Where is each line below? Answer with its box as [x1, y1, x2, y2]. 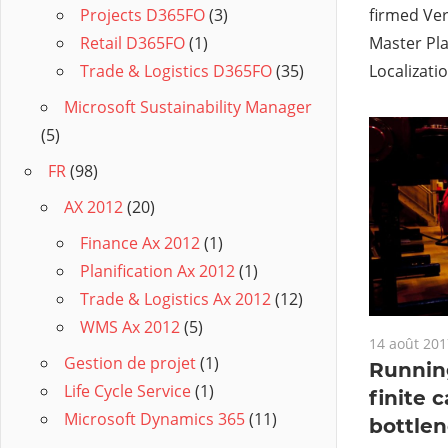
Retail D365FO [80, 32, 185, 55]
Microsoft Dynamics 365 [64, 408, 245, 431]
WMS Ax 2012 [80, 316, 180, 339]
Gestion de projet [64, 352, 196, 375]
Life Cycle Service [64, 380, 191, 403]
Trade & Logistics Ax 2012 [80, 288, 271, 311]
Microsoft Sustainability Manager [64, 96, 312, 119]
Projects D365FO [80, 4, 205, 27]
